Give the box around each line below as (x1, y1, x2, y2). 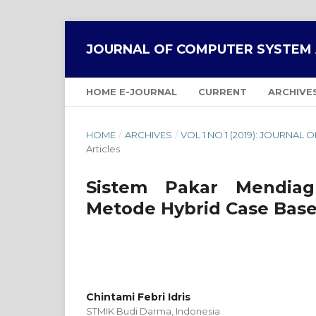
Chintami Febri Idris (86, 291, 190, 303)
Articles (86, 143, 120, 154)
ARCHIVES (124, 129, 172, 140)
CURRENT (198, 86, 247, 97)
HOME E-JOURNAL (86, 86, 177, 97)
